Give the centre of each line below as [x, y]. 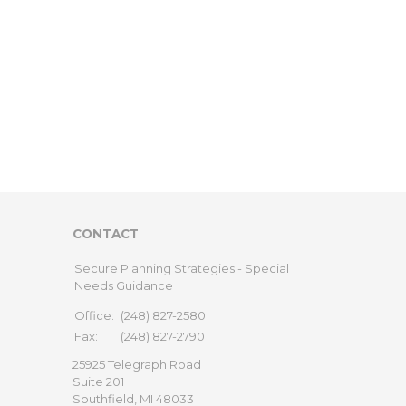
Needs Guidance [124, 285]
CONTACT [106, 234]
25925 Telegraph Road [137, 364]
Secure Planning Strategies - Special [182, 268]
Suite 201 [98, 382]
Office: [96, 315]
